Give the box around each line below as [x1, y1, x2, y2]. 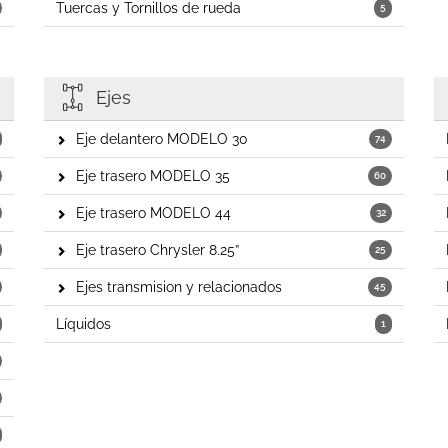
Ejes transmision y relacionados [76, 279, 282, 295]
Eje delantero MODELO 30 [76, 131, 248, 147]
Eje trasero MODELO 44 [76, 205, 231, 221]
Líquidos [56, 316, 111, 332]
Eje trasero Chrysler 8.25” [76, 242, 239, 258]
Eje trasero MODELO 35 [76, 168, 230, 184]
